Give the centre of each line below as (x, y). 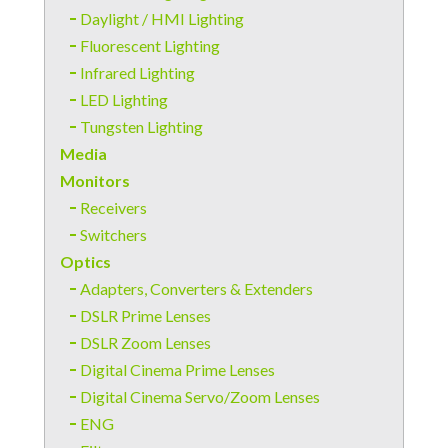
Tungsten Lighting (141, 126)
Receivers (113, 207)
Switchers (113, 234)
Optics (85, 261)
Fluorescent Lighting (150, 45)
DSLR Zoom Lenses (145, 342)
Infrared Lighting (137, 72)
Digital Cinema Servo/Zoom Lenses (200, 396)
